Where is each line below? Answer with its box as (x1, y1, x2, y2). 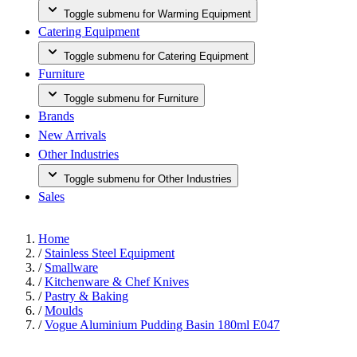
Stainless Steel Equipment (45, 246, 175, 260)
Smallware (45, 261, 98, 274)
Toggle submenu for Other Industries (64, 173, 232, 185)
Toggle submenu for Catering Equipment (64, 50, 249, 62)
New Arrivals (38, 128, 106, 142)
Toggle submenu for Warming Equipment (64, 8, 251, 20)
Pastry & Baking (45, 289, 128, 303)
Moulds (45, 304, 83, 317)
